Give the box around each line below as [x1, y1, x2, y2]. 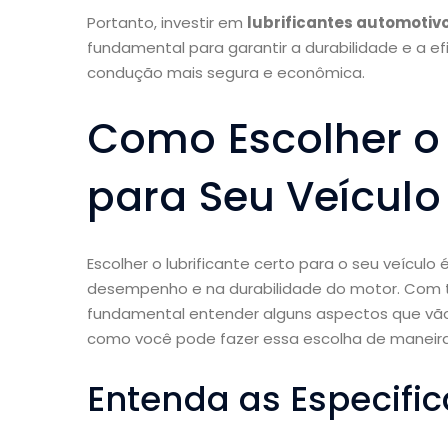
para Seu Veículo [87, 168, 441, 226]
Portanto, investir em [87, 12, 247, 34]
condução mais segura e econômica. [87, 62, 365, 84]
